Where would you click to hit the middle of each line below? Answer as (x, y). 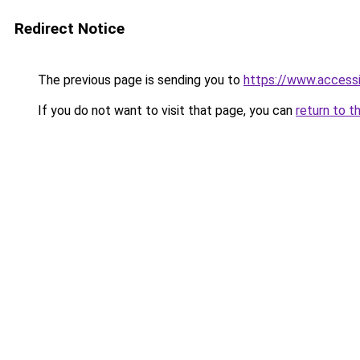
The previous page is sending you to (139, 80)
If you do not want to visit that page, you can (165, 110)
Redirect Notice (70, 29)
